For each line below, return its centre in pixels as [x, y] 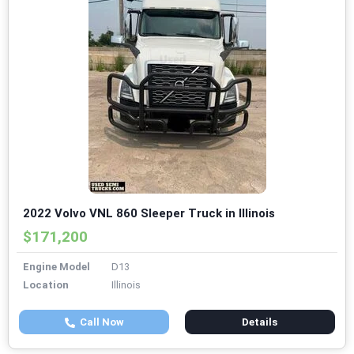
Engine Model [56, 267]
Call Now [99, 322]
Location [46, 285]
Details [260, 322]
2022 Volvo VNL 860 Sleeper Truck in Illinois [149, 214]
